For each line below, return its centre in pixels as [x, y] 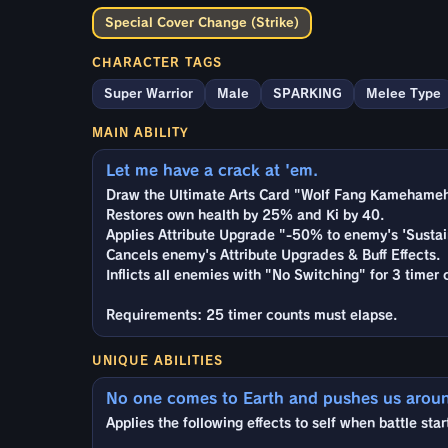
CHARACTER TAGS [157, 61]
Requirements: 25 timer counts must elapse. [251, 315]
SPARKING [307, 93]
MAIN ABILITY [140, 131]
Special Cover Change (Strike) [202, 22]
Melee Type [403, 93]
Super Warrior [148, 93]
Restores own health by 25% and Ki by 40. [245, 215]
